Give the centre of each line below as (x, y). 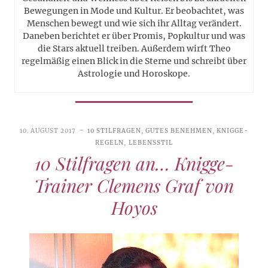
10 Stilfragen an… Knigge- (134, 163)
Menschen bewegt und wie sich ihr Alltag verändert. (134, 23)
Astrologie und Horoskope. (134, 74)
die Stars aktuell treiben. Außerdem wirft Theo (134, 48)
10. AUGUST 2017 (48, 131)
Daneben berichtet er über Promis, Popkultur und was (134, 36)
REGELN (110, 143)
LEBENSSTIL (150, 143)
